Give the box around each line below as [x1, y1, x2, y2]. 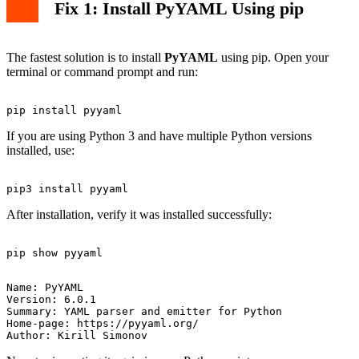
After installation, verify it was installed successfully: [6, 207, 272, 221]
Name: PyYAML [6, 280, 83, 293]
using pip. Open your [218, 50, 329, 64]
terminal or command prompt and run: [6, 64, 198, 79]
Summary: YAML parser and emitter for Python [6, 305, 282, 317]
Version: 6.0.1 [6, 292, 96, 305]
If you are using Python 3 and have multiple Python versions [6, 128, 312, 143]
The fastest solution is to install [6, 50, 164, 64]
